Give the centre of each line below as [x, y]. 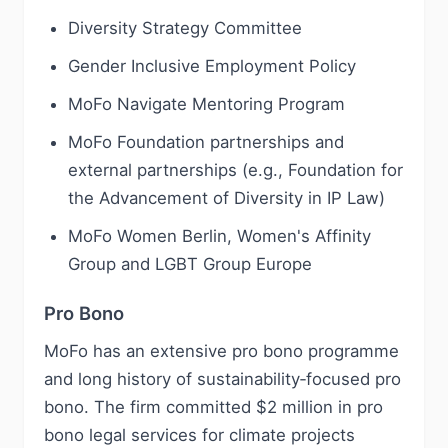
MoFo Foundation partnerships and [206, 142]
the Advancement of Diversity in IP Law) [226, 198]
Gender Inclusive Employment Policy [212, 66]
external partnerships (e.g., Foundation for [235, 170]
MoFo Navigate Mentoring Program [206, 104]
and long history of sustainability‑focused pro [222, 379]
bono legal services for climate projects [199, 435]
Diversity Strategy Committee [185, 28]
